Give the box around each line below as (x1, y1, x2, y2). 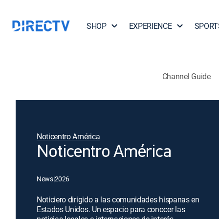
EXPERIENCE (129, 21, 172, 31)
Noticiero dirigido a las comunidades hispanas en (37, 194, 199, 205)
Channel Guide (162, 70, 211, 82)
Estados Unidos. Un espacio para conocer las (37, 204, 185, 215)
